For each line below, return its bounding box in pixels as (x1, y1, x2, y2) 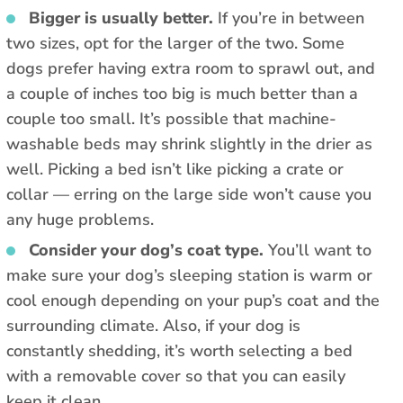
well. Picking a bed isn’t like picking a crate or (6, 158, 344, 181)
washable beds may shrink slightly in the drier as (6, 133, 372, 156)
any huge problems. (6, 209, 158, 231)
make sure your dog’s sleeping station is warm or (6, 264, 372, 287)
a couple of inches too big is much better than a (6, 83, 358, 105)
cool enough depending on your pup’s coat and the (6, 290, 380, 312)
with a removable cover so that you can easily (6, 365, 345, 388)
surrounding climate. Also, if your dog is (6, 315, 300, 337)
